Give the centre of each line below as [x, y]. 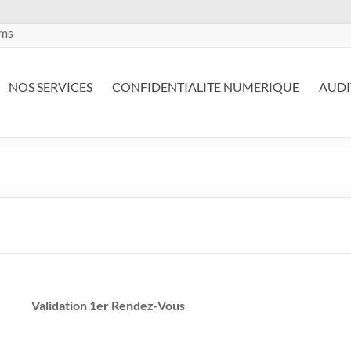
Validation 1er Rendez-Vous [109, 306]
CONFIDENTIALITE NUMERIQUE [206, 87]
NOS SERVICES [51, 87]
